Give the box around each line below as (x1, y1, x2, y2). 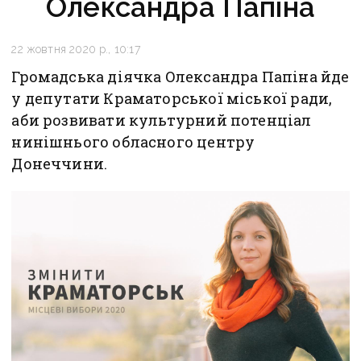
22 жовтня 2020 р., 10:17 (11, 43, 140, 56)
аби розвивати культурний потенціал (11, 110, 312, 131)
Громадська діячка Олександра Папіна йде (11, 67, 350, 87)
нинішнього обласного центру (11, 132, 255, 152)
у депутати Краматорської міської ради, (11, 89, 333, 109)
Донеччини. (11, 154, 108, 174)
